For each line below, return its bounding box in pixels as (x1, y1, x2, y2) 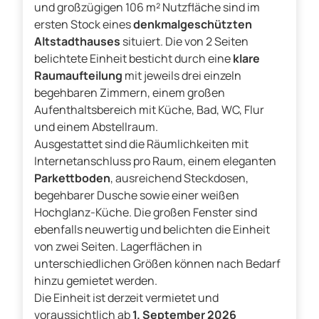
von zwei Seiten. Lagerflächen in (34, 239, 202, 255)
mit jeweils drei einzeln (122, 68, 241, 84)
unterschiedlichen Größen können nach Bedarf (34, 256, 281, 272)
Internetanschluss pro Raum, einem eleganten (34, 153, 276, 169)
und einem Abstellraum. (34, 119, 158, 135)
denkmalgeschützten (133, 16, 252, 33)
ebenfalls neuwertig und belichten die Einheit (34, 221, 270, 238)
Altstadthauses (34, 33, 120, 50)
